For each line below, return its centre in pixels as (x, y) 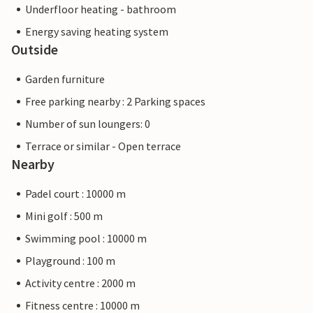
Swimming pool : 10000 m (86, 239)
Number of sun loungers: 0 (88, 124)
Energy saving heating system (97, 32)
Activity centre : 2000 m (80, 283)
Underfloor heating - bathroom (101, 9)
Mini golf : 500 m (64, 216)
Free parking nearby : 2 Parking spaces (115, 102)
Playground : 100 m (70, 261)
